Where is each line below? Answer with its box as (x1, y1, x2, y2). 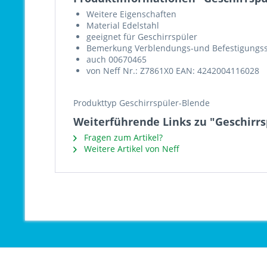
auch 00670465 (86, 54, 147, 65)
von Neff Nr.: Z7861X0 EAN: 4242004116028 (86, 65, 259, 76)
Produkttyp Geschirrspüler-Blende (73, 97, 210, 108)
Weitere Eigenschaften (86, 8, 176, 20)
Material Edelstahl (86, 20, 159, 31)
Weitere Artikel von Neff (82, 143, 179, 154)
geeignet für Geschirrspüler (86, 31, 197, 42)
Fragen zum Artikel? (82, 132, 163, 143)
